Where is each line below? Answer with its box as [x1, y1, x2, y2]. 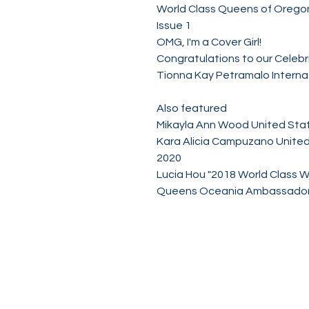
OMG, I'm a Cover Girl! [157, 37, 261, 48]
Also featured [157, 103, 229, 114]
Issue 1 [157, 20, 191, 31]
